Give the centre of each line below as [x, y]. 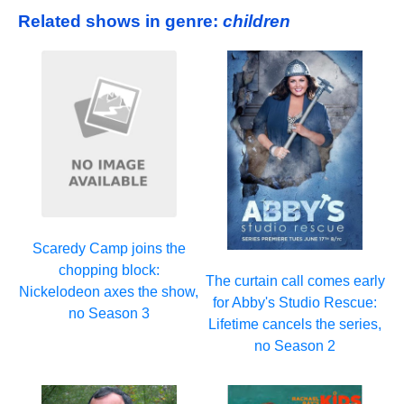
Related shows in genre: [120, 21]
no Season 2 [295, 345]
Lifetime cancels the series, [295, 324]
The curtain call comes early [295, 280]
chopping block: [109, 270]
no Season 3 [109, 313]
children [257, 21]
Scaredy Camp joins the [109, 248]
